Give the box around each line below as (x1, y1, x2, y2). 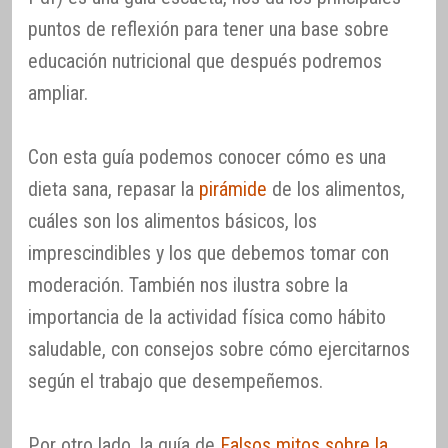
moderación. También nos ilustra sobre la (28, 273, 348, 298)
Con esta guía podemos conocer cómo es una (28, 145, 386, 170)
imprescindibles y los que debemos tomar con (28, 241, 389, 266)
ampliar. (28, 81, 88, 106)
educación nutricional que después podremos (28, 49, 382, 74)
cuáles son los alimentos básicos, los (28, 209, 317, 234)
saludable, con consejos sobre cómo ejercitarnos (28, 337, 410, 362)
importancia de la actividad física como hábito (28, 305, 386, 330)
